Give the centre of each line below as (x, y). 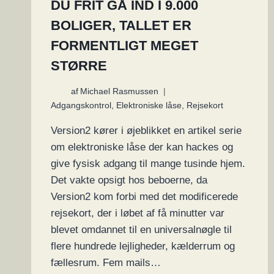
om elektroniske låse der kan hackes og (142, 147)
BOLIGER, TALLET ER (121, 25)
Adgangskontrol (81, 106)
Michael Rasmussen (120, 92)
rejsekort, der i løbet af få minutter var (138, 213)
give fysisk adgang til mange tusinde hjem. (148, 164)
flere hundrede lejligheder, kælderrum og (143, 246)
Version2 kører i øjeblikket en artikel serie (146, 131)
